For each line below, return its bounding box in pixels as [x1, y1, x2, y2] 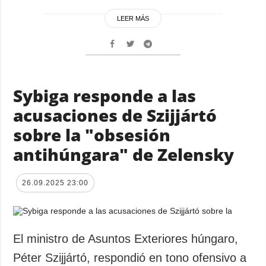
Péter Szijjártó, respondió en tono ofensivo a [13, 251, 247, 264]
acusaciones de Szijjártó [13, 103, 217, 126]
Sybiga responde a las [13, 84, 197, 107]
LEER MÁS [117, 14, 149, 22]
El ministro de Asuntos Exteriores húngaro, [13, 232, 239, 245]
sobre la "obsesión [13, 123, 171, 146]
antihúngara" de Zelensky [13, 142, 235, 166]
